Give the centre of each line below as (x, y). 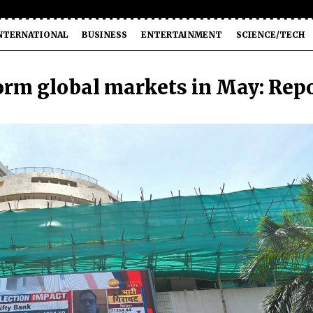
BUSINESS (104, 35)
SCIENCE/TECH (270, 35)
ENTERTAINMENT (182, 35)
